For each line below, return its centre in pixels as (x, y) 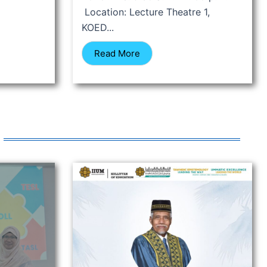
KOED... (98, 28)
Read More (117, 54)
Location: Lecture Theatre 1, (146, 12)
